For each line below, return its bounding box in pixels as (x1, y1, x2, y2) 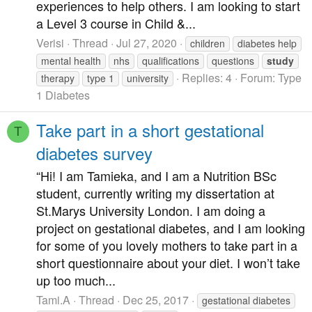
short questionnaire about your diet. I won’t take (36, 253, 300, 272)
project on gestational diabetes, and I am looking (36, 219, 305, 237)
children (190, 36, 225, 50)
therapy (41, 70, 75, 85)
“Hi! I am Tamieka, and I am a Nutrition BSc (36, 166, 276, 185)
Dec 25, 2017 (123, 291, 189, 308)
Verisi (36, 34, 64, 51)
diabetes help (237, 36, 297, 50)
